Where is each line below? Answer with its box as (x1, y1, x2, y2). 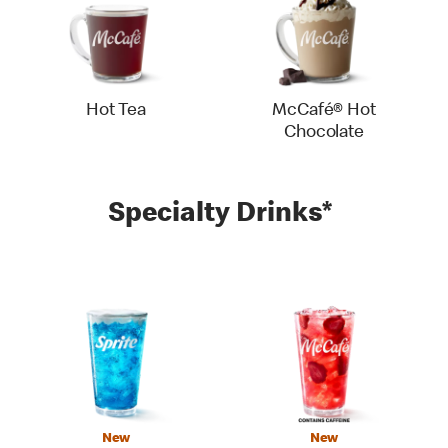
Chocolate (284, 124, 364, 142)
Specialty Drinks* (108, 201, 332, 229)
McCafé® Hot (272, 102, 376, 120)
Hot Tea (86, 102, 146, 120)
